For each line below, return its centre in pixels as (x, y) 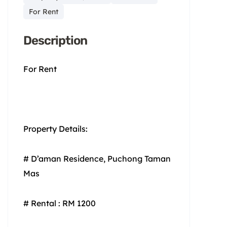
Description (55, 40)
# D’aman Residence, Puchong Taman (97, 158)
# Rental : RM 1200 (60, 203)
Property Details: (55, 128)
